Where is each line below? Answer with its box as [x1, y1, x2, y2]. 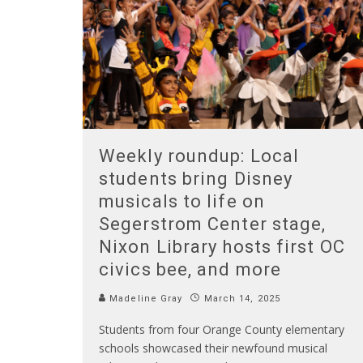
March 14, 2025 [203, 293, 280, 304]
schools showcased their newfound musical [99, 340, 327, 356]
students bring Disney [99, 168, 293, 189]
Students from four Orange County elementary [99, 321, 344, 337]
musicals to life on [99, 190, 265, 211]
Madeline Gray [106, 293, 183, 304]
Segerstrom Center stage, [99, 213, 327, 234]
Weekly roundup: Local [99, 145, 300, 166]
